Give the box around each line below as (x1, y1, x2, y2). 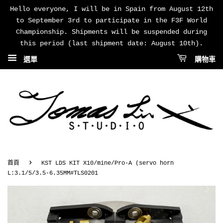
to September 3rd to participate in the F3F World (16, 16, 207, 24)
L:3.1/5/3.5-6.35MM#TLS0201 (7, 169, 98, 177)
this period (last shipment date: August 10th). (20, 39, 203, 47)
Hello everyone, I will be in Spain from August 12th (10, 5, 213, 13)
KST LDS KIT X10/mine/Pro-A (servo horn (41, 159, 174, 167)
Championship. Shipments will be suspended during (16, 28, 207, 36)
